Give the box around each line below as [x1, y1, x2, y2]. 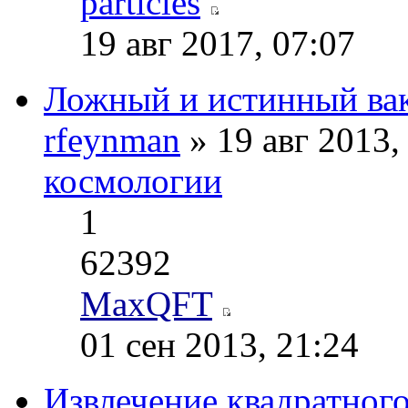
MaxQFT [80, 284, 212, 324]
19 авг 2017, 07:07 [80, 24, 355, 64]
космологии [44, 161, 222, 201]
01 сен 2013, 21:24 [80, 325, 359, 365]
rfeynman [44, 120, 180, 160]
